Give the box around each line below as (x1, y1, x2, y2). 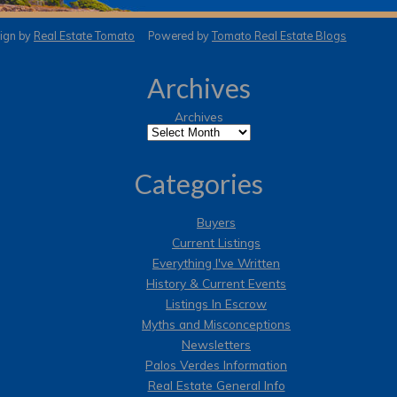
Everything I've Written (152, 254, 280, 270)
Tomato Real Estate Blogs (212, 28, 346, 43)
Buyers (197, 214, 236, 230)
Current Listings (172, 234, 261, 250)
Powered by (135, 28, 212, 43)
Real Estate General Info (147, 377, 285, 393)
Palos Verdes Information (145, 356, 287, 372)
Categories (134, 167, 263, 200)
